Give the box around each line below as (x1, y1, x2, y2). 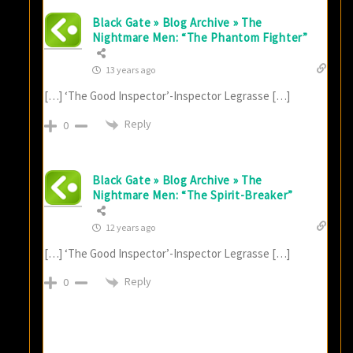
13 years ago (104, 64, 156, 76)
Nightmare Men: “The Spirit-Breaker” (92, 187, 293, 203)
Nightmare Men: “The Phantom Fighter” (92, 30, 308, 46)
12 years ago (104, 221, 156, 233)
